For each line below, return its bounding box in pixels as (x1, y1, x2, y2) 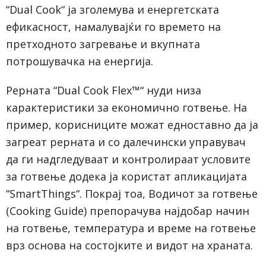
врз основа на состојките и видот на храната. (6, 237, 253, 252)
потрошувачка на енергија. (6, 53, 153, 68)
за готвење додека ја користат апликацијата (6, 169, 247, 183)
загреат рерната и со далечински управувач (6, 134, 246, 149)
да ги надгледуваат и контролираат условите (6, 151, 251, 166)
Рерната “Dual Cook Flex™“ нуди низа (6, 83, 201, 97)
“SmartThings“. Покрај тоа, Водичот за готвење (6, 186, 258, 201)
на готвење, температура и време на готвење (6, 220, 256, 235)
